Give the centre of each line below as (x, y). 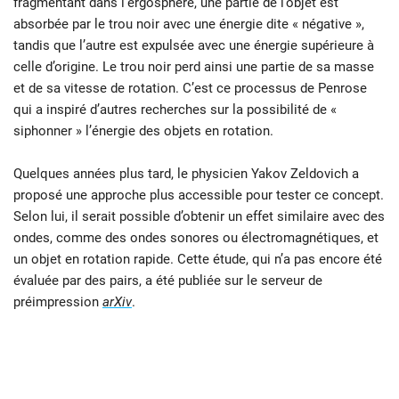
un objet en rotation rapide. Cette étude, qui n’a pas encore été (198, 260)
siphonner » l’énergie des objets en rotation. (143, 131)
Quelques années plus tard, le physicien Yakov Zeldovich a (186, 174)
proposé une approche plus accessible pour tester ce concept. (199, 195)
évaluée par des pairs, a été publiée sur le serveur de (168, 281)
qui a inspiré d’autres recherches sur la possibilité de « (175, 110)
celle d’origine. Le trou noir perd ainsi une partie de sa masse (194, 67)
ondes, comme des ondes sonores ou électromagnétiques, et (196, 238)
